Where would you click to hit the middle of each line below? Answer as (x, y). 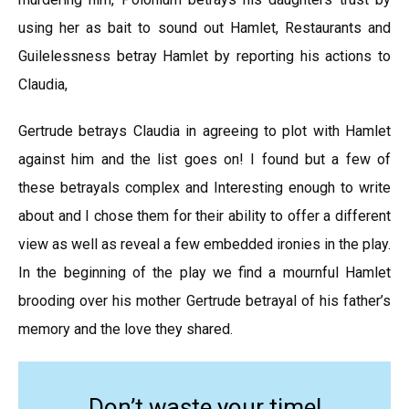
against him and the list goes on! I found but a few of (204, 159)
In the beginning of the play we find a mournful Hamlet (204, 273)
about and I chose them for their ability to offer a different (204, 216)
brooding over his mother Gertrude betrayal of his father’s (204, 301)
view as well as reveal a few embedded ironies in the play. (204, 244)
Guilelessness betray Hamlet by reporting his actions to (204, 56)
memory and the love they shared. (126, 329)
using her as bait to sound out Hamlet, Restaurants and (204, 28)
